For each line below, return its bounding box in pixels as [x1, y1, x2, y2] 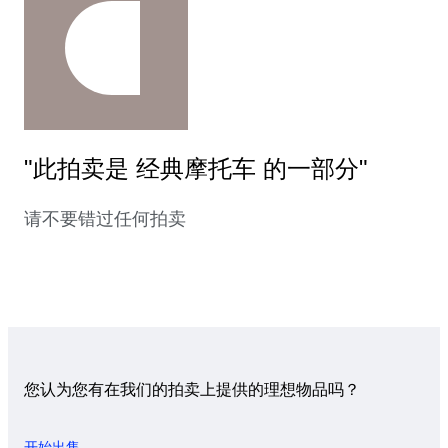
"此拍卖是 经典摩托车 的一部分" [24, 155, 368, 183]
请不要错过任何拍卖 [24, 209, 186, 230]
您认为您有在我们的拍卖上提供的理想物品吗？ [24, 381, 360, 399]
